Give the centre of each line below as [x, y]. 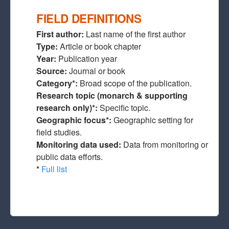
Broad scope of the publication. [135, 83]
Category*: [57, 83]
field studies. [59, 132]
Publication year [87, 59]
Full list [54, 169]
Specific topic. [125, 108]
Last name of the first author [135, 34]
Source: [52, 71]
